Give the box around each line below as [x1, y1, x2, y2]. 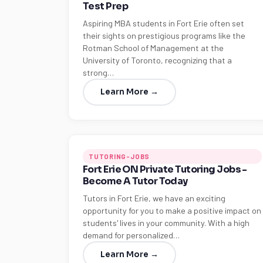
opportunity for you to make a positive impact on [83, 205, 261, 215]
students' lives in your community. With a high [83, 218, 249, 228]
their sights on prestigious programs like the [83, 31, 245, 41]
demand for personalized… [83, 230, 180, 240]
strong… [83, 68, 114, 77]
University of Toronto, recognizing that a [83, 55, 232, 65]
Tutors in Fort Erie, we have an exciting [83, 193, 225, 203]
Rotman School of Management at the [83, 43, 224, 53]
